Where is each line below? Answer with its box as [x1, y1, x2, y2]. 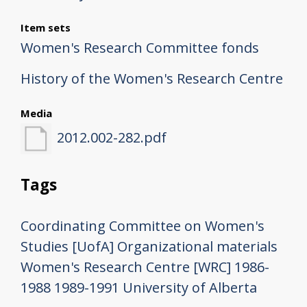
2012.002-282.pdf [56, 128, 167, 147]
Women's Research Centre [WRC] [21, 257, 231, 276]
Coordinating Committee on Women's [21, 216, 265, 235]
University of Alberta [123, 278, 257, 297]
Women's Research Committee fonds [21, 38, 259, 58]
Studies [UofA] [21, 236, 114, 256]
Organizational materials [117, 236, 278, 256]
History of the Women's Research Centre [21, 69, 283, 88]
